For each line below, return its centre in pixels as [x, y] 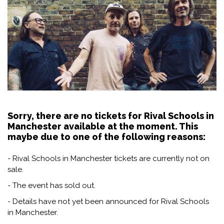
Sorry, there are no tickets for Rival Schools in [111, 115]
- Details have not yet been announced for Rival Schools [108, 201]
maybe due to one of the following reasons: [106, 136]
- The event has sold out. [51, 185]
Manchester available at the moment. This [103, 126]
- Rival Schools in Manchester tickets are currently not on [108, 158]
